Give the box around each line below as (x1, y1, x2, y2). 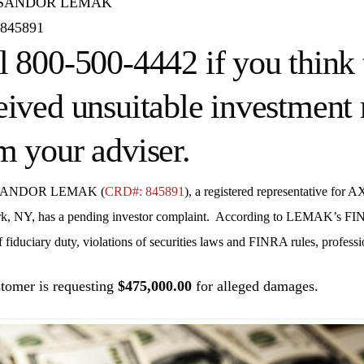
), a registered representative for (184, 184, 345, 199)
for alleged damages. (191, 278, 318, 295)
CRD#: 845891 (104, 184, 184, 199)
